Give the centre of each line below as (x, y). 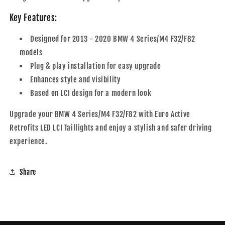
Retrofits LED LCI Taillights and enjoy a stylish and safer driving (111, 128)
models (31, 53)
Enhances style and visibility (76, 80)
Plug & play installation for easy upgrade (96, 66)
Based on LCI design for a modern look (91, 93)
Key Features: (33, 18)
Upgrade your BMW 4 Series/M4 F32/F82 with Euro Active (100, 115)
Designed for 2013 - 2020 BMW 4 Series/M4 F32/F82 (113, 39)
